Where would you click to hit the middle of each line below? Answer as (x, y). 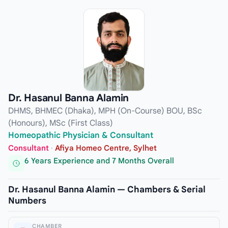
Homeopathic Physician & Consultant (81, 135)
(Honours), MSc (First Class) (61, 123)
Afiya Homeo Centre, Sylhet (106, 148)
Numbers (27, 201)
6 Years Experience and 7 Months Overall (99, 161)
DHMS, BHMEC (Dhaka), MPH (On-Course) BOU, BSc (105, 111)
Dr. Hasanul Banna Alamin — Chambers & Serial (107, 189)
